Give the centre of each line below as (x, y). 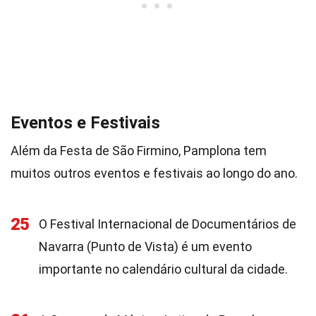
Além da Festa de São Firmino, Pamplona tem (139, 151)
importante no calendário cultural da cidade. (163, 269)
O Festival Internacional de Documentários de (168, 224)
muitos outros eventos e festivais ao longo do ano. (154, 173)
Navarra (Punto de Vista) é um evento (145, 247)
